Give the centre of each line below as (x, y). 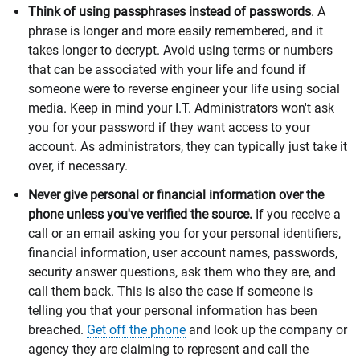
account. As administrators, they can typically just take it (188, 146)
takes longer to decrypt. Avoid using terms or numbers (180, 50)
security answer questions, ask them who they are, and (182, 272)
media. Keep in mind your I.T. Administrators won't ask (181, 108)
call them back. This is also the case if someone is (170, 291)
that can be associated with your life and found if (167, 69)
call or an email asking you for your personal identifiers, (184, 233)
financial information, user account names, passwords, (183, 252)
